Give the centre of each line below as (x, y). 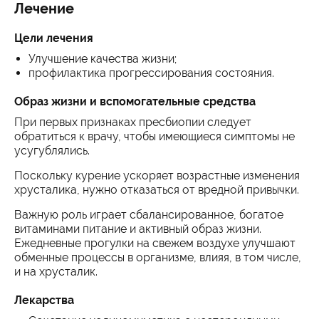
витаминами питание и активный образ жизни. (138, 229)
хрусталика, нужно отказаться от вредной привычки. (157, 190)
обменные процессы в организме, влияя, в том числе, (158, 257)
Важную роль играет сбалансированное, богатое (149, 215)
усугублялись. (52, 151)
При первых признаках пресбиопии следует (133, 122)
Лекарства (44, 300)
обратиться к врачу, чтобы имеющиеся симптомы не (155, 136)
